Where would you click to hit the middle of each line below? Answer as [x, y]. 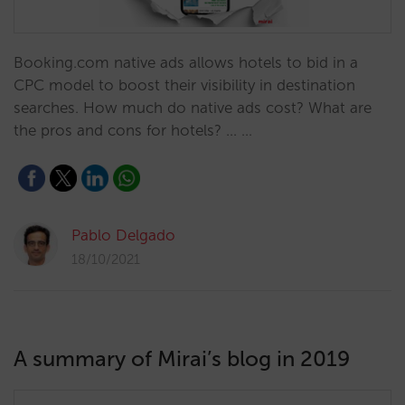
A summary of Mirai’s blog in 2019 [182, 358]
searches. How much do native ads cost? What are [193, 108]
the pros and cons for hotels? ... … [133, 130]
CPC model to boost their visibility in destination [184, 85]
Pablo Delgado [123, 235]
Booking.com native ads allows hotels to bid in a [186, 62]
